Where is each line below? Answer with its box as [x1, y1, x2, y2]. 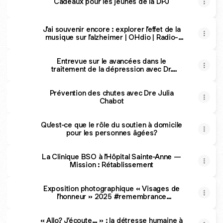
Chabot [99, 96, 124, 106]
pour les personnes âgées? [66, 128, 157, 137]
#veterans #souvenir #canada [61, 200, 162, 209]
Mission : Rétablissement [69, 160, 154, 169]
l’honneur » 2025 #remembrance [56, 192, 167, 201]
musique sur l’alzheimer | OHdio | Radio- [45, 32, 178, 42]
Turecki [99, 72, 124, 82]
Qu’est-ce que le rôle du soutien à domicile [40, 120, 183, 129]
